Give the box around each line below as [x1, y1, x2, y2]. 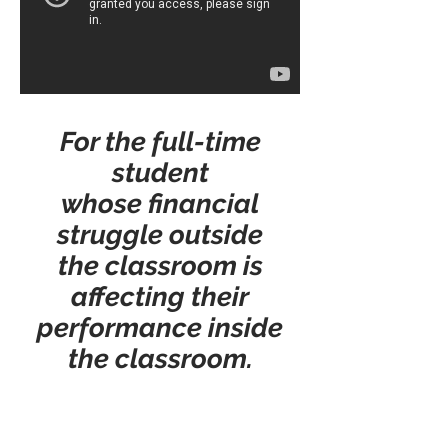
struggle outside [57, 219, 263, 250]
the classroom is [57, 250, 263, 281]
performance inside [37, 312, 283, 343]
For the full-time [59, 126, 261, 157]
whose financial [61, 188, 259, 219]
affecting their [71, 281, 249, 312]
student [111, 157, 209, 188]
